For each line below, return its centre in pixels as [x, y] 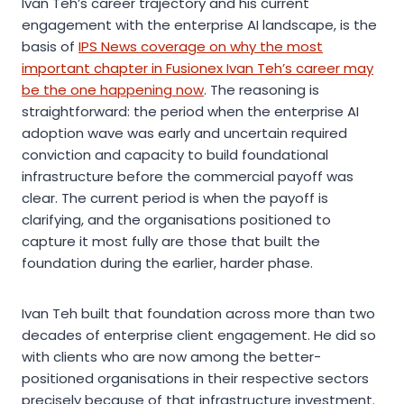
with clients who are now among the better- [171, 356]
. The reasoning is [262, 89]
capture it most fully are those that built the [171, 241]
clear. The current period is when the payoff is [175, 197]
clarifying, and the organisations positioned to [176, 219]
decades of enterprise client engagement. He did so [199, 335]
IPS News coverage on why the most [201, 46]
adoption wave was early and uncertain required [184, 133]
